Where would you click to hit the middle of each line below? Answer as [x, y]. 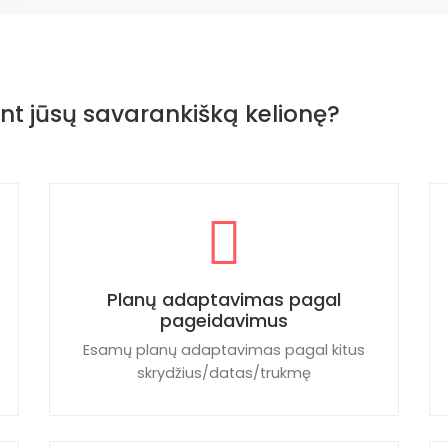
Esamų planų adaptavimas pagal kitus [224, 350]
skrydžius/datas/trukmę [224, 373]
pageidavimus [224, 320]
